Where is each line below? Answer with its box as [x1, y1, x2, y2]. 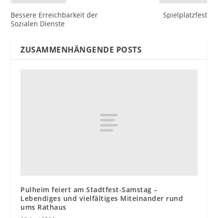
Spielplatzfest [163, 10, 207, 19]
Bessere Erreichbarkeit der [11, 10, 98, 19]
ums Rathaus [20, 202, 67, 212]
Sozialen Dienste [11, 19, 65, 28]
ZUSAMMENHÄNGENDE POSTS [20, 44, 142, 55]
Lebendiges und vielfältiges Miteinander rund [20, 193, 183, 203]
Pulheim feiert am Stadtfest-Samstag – [20, 184, 158, 194]
